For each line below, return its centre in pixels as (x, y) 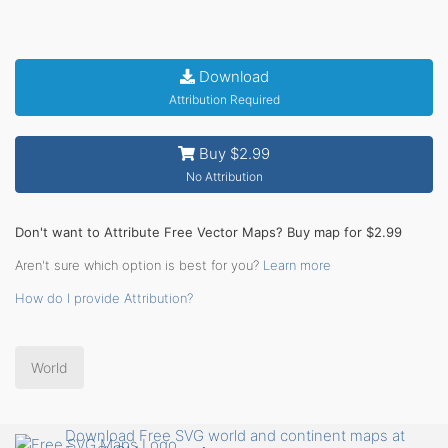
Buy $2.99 (232, 153)
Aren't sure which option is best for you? (139, 264)
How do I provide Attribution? (104, 297)
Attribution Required (224, 99)
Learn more (297, 264)
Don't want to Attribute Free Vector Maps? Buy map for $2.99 (208, 231)
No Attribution (224, 176)
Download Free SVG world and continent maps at (235, 436)
